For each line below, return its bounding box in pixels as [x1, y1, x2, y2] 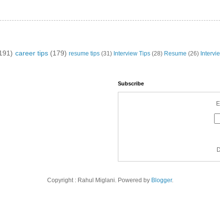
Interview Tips [113, 50, 151, 57]
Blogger [151, 177, 172, 184]
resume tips [68, 50, 100, 57]
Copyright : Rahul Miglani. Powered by [47, 177, 151, 184]
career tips [15, 49, 48, 57]
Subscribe [118, 81, 144, 87]
